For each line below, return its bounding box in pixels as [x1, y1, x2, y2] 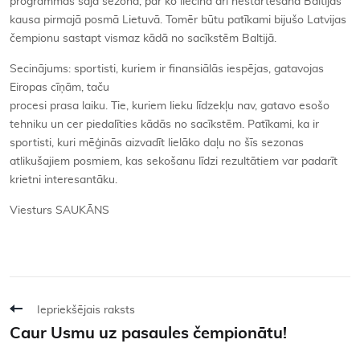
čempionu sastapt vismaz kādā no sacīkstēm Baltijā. [10, 32, 276, 44]
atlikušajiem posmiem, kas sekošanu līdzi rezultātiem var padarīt [10, 155, 337, 167]
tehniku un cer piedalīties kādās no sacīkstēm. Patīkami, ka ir [10, 118, 319, 130]
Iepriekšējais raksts [37, 304, 135, 316]
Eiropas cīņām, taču [10, 81, 109, 93]
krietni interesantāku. [10, 174, 117, 186]
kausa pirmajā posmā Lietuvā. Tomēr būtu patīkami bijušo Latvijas [10, 14, 346, 26]
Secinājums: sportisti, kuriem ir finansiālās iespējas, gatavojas [10, 63, 324, 75]
